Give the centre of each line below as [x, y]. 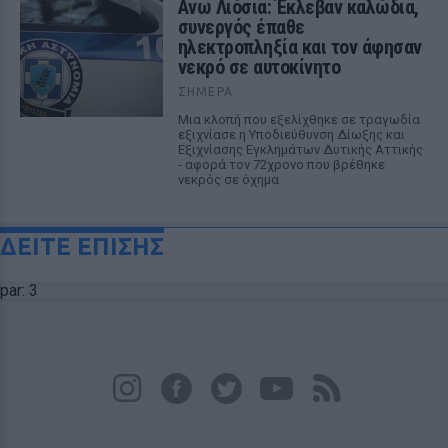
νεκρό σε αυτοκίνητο [259, 67]
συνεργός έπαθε [241, 27]
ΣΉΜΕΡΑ [205, 91]
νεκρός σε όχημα [228, 179]
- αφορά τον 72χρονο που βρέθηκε [281, 164]
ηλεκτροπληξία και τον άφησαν [299, 47]
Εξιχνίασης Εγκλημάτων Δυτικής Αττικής [300, 149]
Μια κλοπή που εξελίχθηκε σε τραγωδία [298, 119]
